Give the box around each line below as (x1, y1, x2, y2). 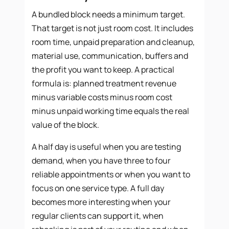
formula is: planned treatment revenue (32, 77, 177, 89)
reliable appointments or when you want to (32, 168, 191, 180)
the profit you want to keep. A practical (32, 63, 175, 75)
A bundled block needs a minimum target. (32, 8, 186, 20)
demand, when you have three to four (32, 154, 171, 166)
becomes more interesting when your (32, 196, 171, 208)
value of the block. (32, 119, 100, 130)
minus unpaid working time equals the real (32, 105, 190, 117)
